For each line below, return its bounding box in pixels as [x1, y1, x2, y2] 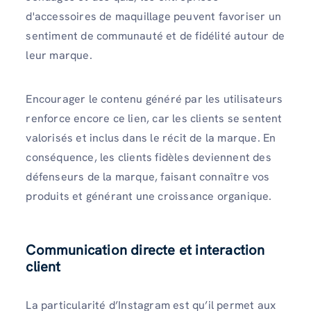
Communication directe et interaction [26, 240, 265, 259]
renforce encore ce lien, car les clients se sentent [26, 111, 283, 126]
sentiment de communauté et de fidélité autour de [26, 28, 285, 44]
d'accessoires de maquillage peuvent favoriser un [26, 9, 281, 24]
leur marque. [26, 48, 92, 63]
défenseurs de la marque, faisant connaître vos [26, 169, 270, 185]
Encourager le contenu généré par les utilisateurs [26, 92, 283, 107]
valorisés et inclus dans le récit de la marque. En [26, 131, 276, 146]
